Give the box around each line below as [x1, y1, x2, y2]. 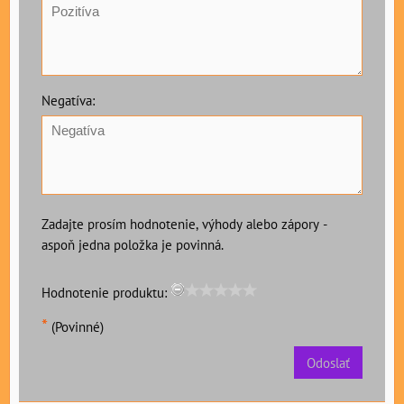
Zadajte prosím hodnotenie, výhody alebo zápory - [41, 215, 327, 234]
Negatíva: [41, 91, 95, 110]
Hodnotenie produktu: [41, 283, 167, 302]
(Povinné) [48, 317, 104, 336]
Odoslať [307, 353, 350, 372]
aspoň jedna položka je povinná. [41, 235, 224, 254]
